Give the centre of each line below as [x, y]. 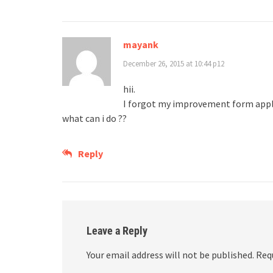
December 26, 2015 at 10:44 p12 [174, 63]
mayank [141, 44]
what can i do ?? [94, 118]
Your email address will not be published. [170, 254]
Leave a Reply [117, 230]
